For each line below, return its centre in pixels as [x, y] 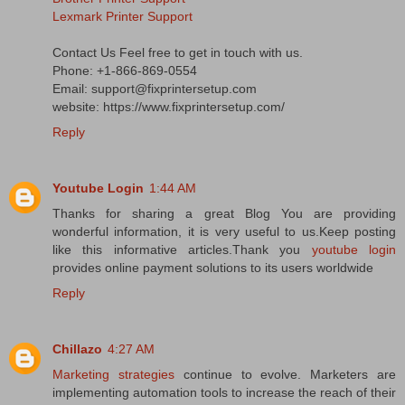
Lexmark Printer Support [122, 17]
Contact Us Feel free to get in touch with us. [178, 53]
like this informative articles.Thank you [182, 250]
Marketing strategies [113, 375]
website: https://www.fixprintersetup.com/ [169, 107]
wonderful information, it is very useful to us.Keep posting [224, 232]
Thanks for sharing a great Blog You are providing [224, 214]
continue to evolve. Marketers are [285, 375]
